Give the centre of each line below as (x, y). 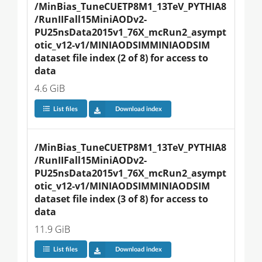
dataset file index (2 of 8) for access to (123, 58)
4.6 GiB (50, 89)
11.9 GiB (52, 229)
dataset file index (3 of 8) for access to (123, 199)
